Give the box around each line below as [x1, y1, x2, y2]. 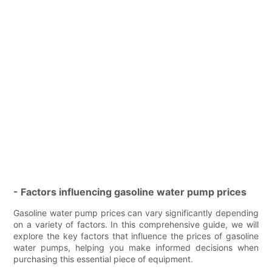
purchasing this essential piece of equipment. [13, 253, 194, 264]
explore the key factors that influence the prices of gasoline [13, 230, 259, 241]
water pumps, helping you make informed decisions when [13, 242, 259, 253]
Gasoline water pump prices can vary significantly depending [13, 207, 259, 218]
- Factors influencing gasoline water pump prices [13, 185, 247, 198]
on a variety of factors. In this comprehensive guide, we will [13, 219, 259, 229]
